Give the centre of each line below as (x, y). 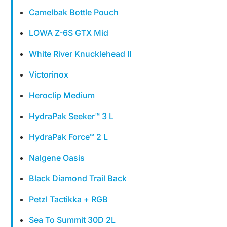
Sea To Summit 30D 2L (72, 220)
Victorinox (49, 74)
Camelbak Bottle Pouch (74, 12)
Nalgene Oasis (57, 158)
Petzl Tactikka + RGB (69, 199)
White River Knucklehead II (80, 54)
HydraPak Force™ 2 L (69, 137)
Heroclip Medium (62, 95)
